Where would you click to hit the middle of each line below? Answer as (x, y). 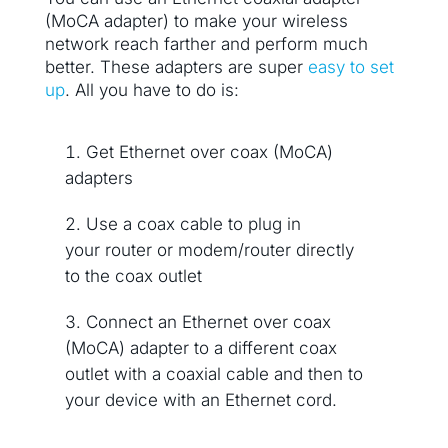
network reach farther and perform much (206, 44)
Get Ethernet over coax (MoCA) (209, 152)
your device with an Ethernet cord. (200, 400)
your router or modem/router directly (209, 250)
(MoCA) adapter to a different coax (200, 348)
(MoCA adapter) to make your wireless (196, 21)
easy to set (350, 67)
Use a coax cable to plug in (193, 224)
